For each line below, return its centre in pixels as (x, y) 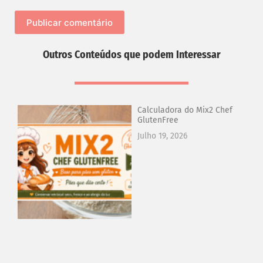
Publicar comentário (70, 22)
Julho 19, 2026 (162, 136)
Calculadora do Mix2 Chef (185, 110)
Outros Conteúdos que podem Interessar (131, 55)
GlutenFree (158, 120)
